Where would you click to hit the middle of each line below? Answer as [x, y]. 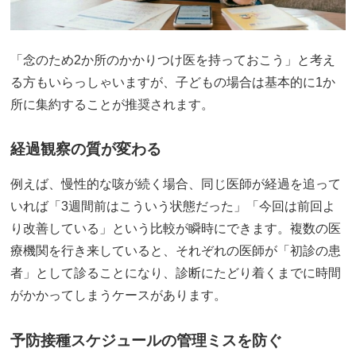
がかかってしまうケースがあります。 [119, 296]
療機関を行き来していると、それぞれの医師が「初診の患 [176, 251]
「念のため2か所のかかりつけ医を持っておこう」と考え [173, 60]
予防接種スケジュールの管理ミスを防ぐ [147, 341]
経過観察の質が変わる [86, 149]
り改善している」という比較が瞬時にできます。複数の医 [176, 229]
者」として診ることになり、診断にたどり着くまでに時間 [176, 273]
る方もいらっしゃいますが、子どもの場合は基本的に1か [173, 82]
